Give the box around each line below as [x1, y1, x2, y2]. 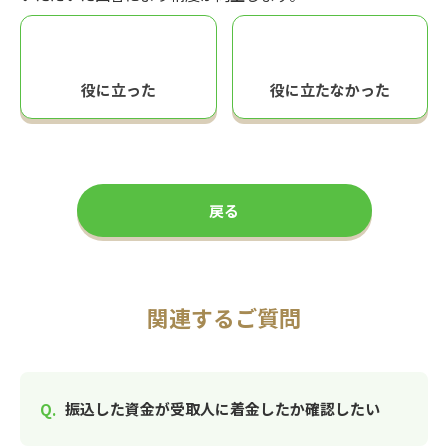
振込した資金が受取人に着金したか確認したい [65, 398, 380, 419]
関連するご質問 [147, 301, 301, 333]
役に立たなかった [269, 79, 390, 100]
